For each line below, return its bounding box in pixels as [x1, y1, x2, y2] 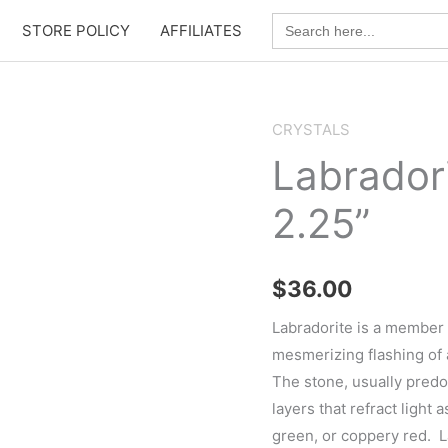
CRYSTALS [272, 120, 350, 139]
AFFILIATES [160, 20, 242, 40]
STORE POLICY [22, 20, 130, 40]
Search [271, 9, 321, 29]
